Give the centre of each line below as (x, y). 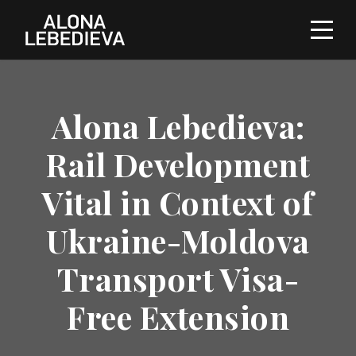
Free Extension (178, 317)
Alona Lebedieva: (178, 126)
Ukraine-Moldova (178, 240)
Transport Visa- (178, 279)
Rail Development (178, 164)
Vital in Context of (178, 202)
